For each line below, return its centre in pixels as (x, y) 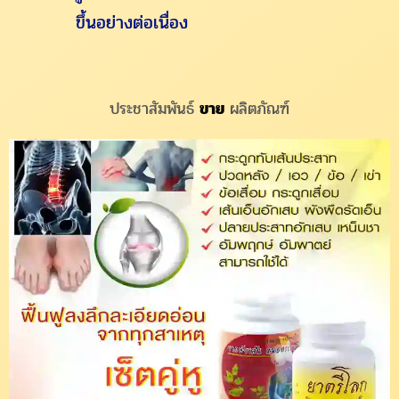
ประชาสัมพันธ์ (155, 109)
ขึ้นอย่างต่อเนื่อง (132, 23)
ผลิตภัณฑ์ (257, 109)
